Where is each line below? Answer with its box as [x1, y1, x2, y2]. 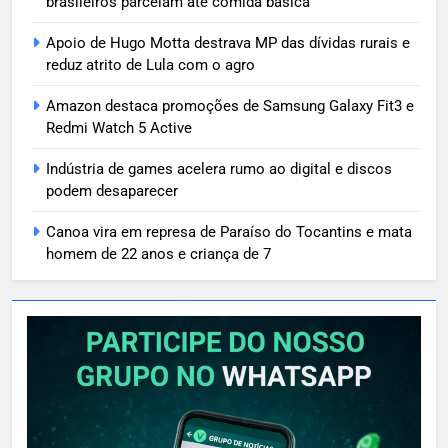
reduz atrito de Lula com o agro [46, 55, 255, 74]
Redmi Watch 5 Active [46, 118, 192, 137]
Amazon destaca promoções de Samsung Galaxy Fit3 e [46, 96, 414, 115]
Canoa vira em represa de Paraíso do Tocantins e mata [46, 222, 412, 241]
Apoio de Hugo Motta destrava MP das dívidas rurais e [46, 33, 410, 52]
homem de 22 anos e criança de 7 [46, 244, 271, 263]
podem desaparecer [46, 181, 178, 200]
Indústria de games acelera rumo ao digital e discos [46, 159, 392, 178]
